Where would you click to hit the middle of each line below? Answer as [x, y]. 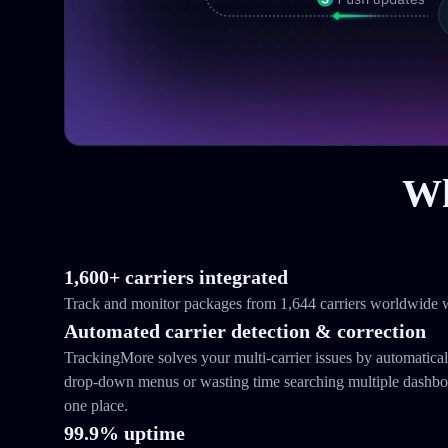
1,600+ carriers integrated [176, 277]
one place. [96, 405]
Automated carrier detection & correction [245, 331]
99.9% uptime [124, 433]
